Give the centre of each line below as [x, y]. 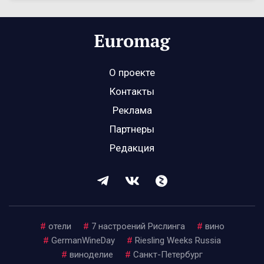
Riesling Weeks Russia [178, 241]
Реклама [132, 110]
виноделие [91, 255]
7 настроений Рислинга [138, 227]
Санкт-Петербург [168, 255]
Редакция [132, 148]
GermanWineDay [83, 241]
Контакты [132, 92]
